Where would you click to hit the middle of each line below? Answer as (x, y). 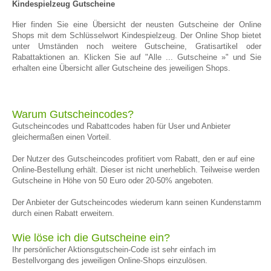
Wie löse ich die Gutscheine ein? (91, 238)
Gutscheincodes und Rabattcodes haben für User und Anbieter (121, 126)
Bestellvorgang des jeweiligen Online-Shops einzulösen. (110, 260)
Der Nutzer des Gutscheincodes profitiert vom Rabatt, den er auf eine (133, 159)
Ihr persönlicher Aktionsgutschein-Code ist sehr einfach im (114, 250)
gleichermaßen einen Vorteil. (62, 137)
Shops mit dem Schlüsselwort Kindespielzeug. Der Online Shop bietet (137, 35)
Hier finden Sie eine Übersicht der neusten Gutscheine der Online (137, 24)
